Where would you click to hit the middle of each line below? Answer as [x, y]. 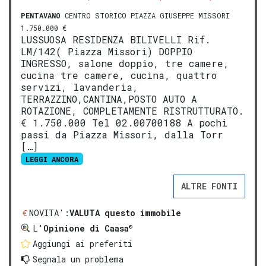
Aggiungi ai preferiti [83, 243]
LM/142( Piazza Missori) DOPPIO [107, 51]
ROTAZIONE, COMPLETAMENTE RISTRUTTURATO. [132, 110]
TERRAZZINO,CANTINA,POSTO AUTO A [109, 99]
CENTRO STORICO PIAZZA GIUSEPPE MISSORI [145, 15]
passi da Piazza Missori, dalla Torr [122, 134]
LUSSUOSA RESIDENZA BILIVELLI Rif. [116, 39]
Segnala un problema [78, 259]
